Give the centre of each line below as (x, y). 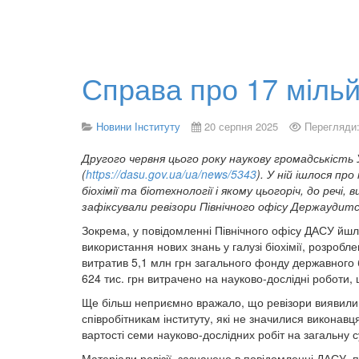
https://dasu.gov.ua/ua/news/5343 (171, 174)
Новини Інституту (138, 126)
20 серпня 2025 (241, 126)
